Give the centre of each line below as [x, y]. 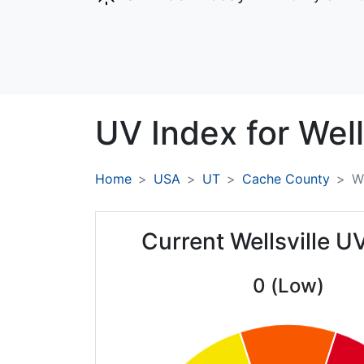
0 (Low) [288, 286]
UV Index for [197, 133]
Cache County [286, 179]
